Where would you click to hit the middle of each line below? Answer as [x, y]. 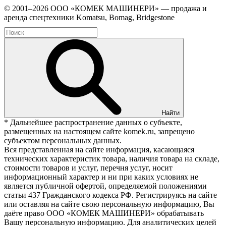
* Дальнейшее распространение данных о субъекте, [93, 122]
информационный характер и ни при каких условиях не [101, 177]
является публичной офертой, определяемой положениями [105, 186]
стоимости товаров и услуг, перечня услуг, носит [88, 167]
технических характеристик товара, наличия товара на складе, [112, 158]
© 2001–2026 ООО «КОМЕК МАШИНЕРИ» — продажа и [105, 8]
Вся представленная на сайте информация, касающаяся [99, 149]
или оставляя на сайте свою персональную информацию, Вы [109, 204]
